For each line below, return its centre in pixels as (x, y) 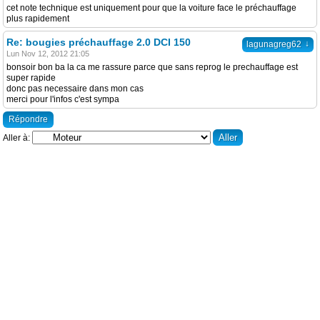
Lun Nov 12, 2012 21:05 (48, 54)
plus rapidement (38, 19)
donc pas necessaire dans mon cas (75, 89)
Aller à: (16, 138)
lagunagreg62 (274, 44)
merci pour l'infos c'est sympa (63, 99)
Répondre (28, 119)
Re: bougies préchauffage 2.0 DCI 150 (99, 42)
